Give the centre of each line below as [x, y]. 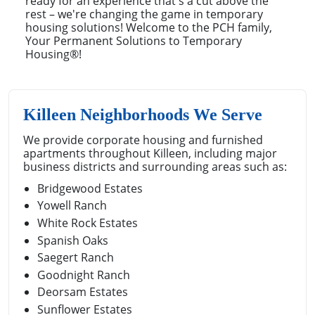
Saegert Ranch [76, 258]
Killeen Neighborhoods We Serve [143, 114]
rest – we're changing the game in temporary [144, 14]
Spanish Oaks [73, 240]
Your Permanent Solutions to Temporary [134, 40]
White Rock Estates [88, 223]
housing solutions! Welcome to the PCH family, [149, 27]
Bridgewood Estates [90, 188]
